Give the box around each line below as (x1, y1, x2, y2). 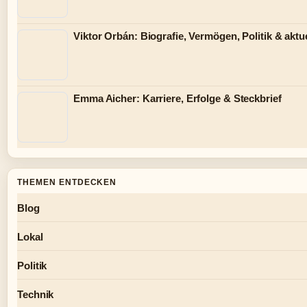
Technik (17, 288, 54, 301)
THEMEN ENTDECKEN (17, 177, 117, 188)
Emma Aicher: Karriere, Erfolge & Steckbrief (73, 93, 282, 105)
